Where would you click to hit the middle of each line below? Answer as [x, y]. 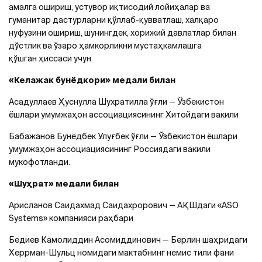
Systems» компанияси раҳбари [71, 218]
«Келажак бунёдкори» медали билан [92, 80]
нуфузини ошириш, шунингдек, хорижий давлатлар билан [123, 33]
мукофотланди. [39, 162]
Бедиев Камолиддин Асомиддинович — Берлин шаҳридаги [128, 240]
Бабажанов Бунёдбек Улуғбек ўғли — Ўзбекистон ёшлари [123, 136]
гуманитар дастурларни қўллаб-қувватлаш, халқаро [114, 20]
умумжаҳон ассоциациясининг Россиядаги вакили [110, 149]
